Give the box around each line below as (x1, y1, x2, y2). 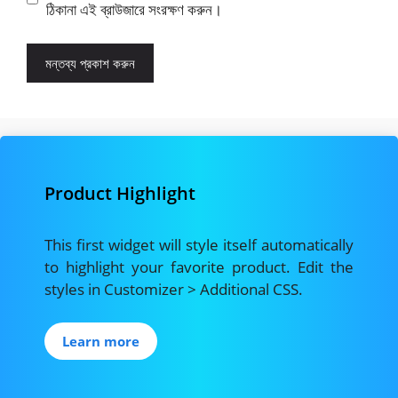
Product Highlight (44, 180, 195, 205)
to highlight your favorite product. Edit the (44, 256, 354, 277)
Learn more (62, 332, 139, 351)
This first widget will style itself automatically (44, 234, 354, 255)
